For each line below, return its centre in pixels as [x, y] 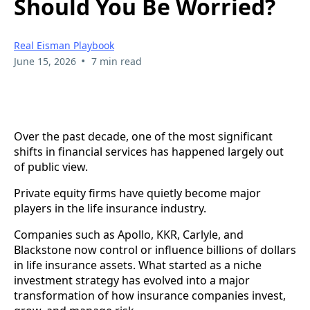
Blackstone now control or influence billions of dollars [155, 249]
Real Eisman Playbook [64, 45]
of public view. [51, 166]
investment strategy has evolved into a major [132, 280]
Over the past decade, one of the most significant [143, 136]
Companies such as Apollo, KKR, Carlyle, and [129, 234]
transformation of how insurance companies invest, [150, 295]
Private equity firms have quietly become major [137, 193]
